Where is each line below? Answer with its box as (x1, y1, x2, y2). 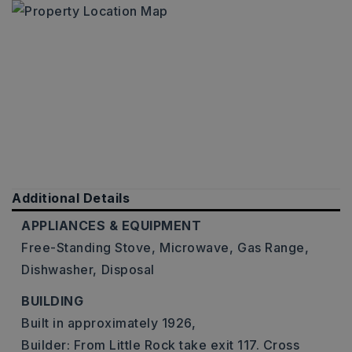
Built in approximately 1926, (21, 315, 196, 331)
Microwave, (159, 240, 233, 255)
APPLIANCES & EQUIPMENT (21, 218, 201, 233)
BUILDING (21, 293, 83, 309)
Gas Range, (237, 240, 309, 255)
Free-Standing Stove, (21, 240, 156, 255)
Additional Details (12, 190, 130, 206)
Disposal (101, 262, 155, 277)
